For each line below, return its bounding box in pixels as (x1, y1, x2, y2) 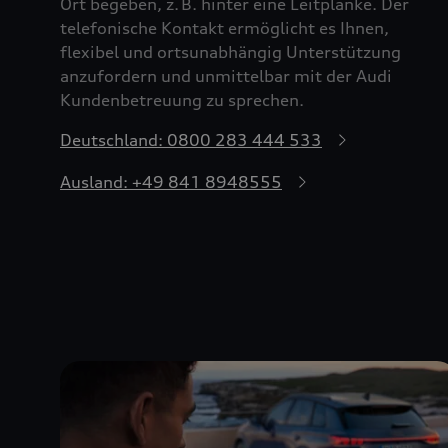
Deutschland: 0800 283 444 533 (60, 129, 322, 150)
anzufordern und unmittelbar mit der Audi (60, 65, 392, 86)
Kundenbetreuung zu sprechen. (60, 89, 304, 110)
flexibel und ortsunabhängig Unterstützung (60, 41, 401, 62)
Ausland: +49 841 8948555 (60, 171, 282, 192)
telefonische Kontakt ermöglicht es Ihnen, (60, 17, 389, 38)
